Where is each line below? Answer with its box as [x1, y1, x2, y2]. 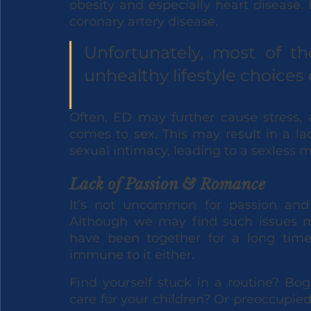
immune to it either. [69, 246, 198, 262]
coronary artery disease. [69, 13, 221, 29]
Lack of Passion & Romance [69, 174, 265, 194]
